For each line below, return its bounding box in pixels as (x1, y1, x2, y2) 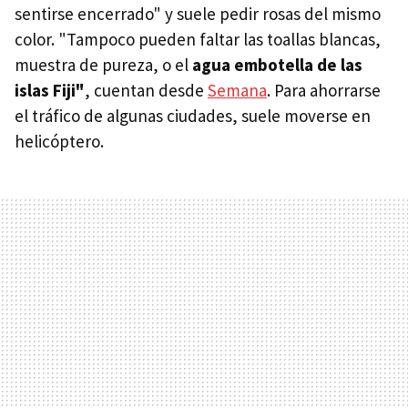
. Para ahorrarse (267, 78, 381, 101)
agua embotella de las (189, 53, 362, 76)
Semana (208, 78, 267, 101)
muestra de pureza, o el (15, 53, 189, 76)
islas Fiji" (15, 78, 85, 101)
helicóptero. (15, 129, 104, 152)
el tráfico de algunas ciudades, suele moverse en (15, 104, 371, 127)
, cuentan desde (85, 78, 208, 101)
